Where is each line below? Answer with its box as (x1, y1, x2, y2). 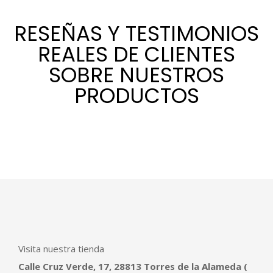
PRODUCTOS (74, 80, 199, 110)
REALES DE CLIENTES (38, 39, 235, 69)
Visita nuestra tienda (18, 242, 104, 255)
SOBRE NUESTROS (49, 60, 224, 90)
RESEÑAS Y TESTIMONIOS (14, 18, 259, 48)
